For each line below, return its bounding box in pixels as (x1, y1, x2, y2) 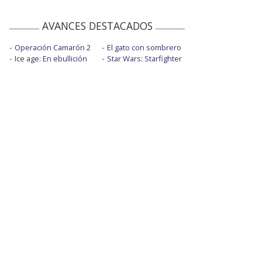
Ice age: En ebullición (15, 53, 87, 64)
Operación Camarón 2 (15, 42, 91, 53)
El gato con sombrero (106, 42, 181, 53)
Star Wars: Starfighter (106, 53, 182, 64)
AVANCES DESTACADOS (42, 19, 153, 33)
